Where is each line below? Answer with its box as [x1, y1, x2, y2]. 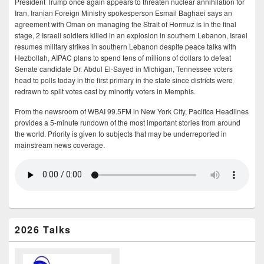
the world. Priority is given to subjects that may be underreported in [15, 128, 227, 138]
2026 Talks [15, 222, 71, 236]
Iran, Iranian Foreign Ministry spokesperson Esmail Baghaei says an [15, 7, 232, 18]
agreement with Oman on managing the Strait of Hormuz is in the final [15, 18, 236, 29]
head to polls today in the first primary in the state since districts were [15, 74, 233, 85]
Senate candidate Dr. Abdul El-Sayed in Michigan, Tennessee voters [15, 63, 233, 74]
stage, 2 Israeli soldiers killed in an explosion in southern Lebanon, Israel [15, 29, 247, 40]
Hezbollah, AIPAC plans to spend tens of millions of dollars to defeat [15, 52, 231, 62]
